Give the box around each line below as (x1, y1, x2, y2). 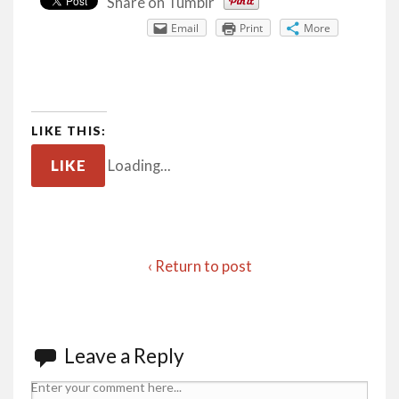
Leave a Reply (64, 344, 184, 368)
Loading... (108, 156, 172, 175)
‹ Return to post (147, 257, 252, 275)
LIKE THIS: (31, 124, 107, 139)
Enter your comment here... (31, 379, 182, 395)
